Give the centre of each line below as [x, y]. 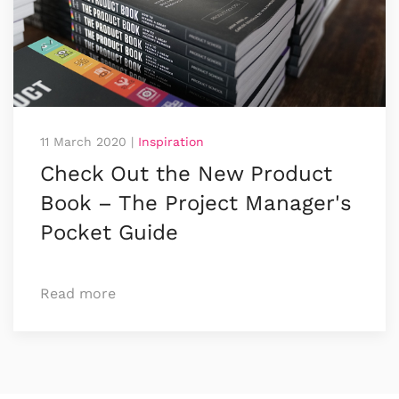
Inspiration [171, 141]
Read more [78, 293]
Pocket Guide [109, 232]
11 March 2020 [83, 141]
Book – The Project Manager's [196, 203]
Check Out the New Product [186, 173]
